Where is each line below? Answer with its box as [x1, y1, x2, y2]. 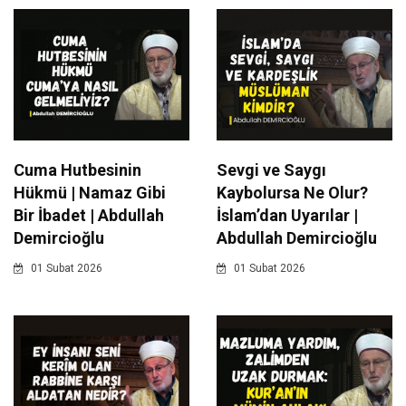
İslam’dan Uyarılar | [217, 206, 358, 226]
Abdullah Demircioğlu [217, 228, 377, 248]
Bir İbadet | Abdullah [14, 206, 164, 226]
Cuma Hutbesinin [14, 160, 141, 180]
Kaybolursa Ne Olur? [217, 183, 368, 203]
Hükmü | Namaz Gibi [14, 183, 166, 203]
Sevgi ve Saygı [217, 160, 326, 180]
